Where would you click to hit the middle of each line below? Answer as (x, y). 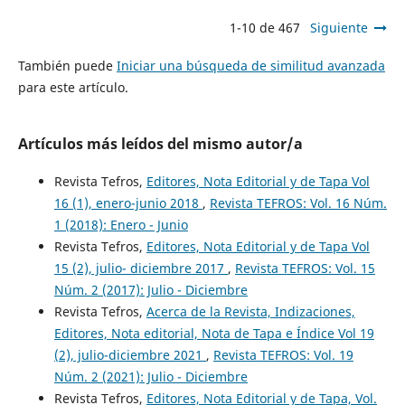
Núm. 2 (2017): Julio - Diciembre (151, 289)
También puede (67, 65)
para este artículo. (73, 87)
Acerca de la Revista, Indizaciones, (250, 311)
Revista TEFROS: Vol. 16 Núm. (298, 202)
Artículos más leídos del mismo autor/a (160, 143)
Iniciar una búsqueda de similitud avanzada (250, 65)
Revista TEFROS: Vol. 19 (283, 354)
